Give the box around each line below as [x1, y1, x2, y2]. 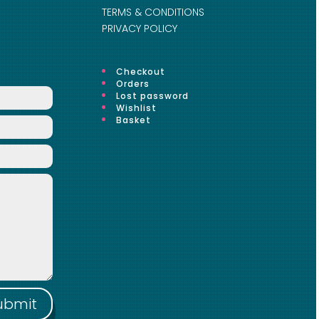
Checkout [115, 66, 165, 78]
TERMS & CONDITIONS [101, 5, 204, 20]
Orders [115, 78, 150, 90]
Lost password [115, 90, 189, 102]
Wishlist [115, 102, 157, 114]
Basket [115, 114, 151, 126]
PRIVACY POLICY [101, 21, 177, 36]
